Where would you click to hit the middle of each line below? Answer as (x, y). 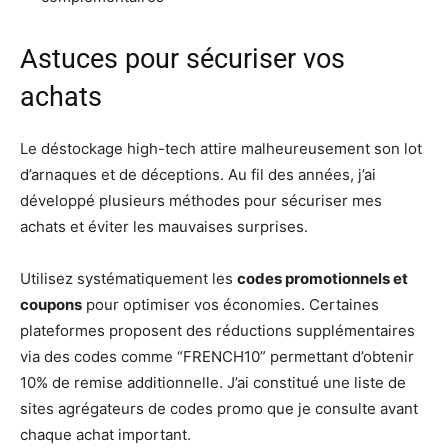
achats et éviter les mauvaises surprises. (164, 226)
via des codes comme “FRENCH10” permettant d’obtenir (217, 356)
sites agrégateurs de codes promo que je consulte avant (219, 408)
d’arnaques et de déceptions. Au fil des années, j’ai (198, 174)
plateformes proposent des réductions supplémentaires (217, 330)
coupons (51, 304)
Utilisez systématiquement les (128, 278)
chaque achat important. (105, 434)
